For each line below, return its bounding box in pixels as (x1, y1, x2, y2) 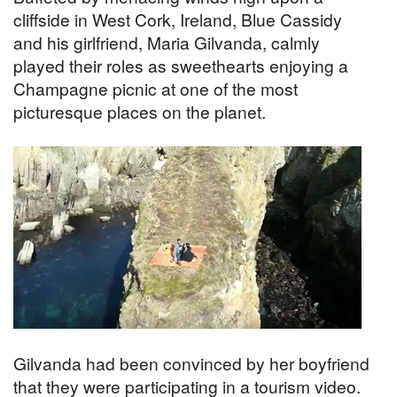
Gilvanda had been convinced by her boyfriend (13, 351, 370, 376)
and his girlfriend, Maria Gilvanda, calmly (13, 30, 320, 55)
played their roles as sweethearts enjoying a (13, 53, 348, 78)
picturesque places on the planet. (13, 99, 266, 124)
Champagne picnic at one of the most (13, 76, 298, 101)
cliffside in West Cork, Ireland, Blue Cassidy (13, 7, 342, 32)
